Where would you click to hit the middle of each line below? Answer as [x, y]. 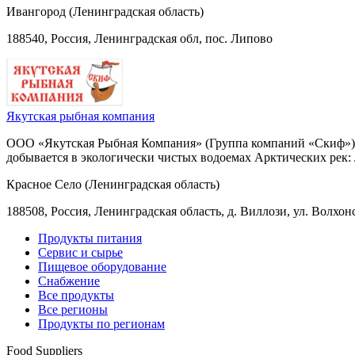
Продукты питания [90, 238]
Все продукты [76, 295]
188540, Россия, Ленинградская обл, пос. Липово [139, 38]
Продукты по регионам [101, 323]
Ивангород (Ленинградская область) [105, 11]
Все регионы [73, 309]
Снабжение [69, 281]
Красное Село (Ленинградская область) [113, 184]
